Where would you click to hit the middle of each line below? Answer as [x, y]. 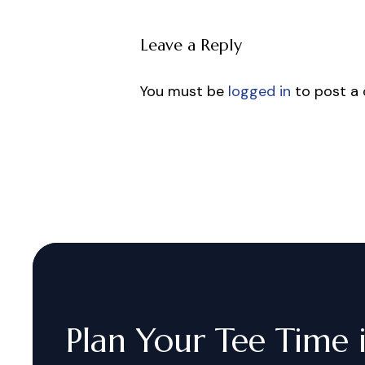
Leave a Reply [191, 45]
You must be [184, 91]
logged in [259, 91]
